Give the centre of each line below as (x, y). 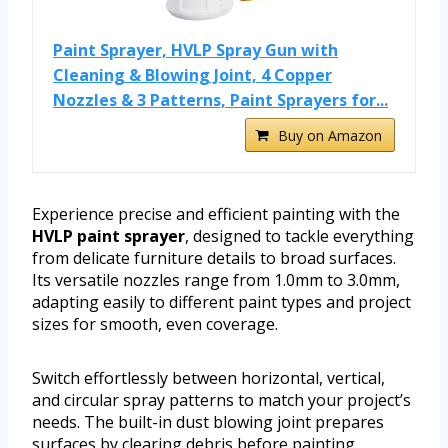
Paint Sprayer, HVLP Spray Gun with (195, 50)
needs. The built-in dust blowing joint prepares (208, 422)
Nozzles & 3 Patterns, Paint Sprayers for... (220, 100)
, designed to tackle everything (299, 236)
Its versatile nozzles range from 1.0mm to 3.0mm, (216, 280)
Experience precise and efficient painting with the (216, 214)
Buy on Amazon (330, 136)
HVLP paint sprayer (108, 236)
